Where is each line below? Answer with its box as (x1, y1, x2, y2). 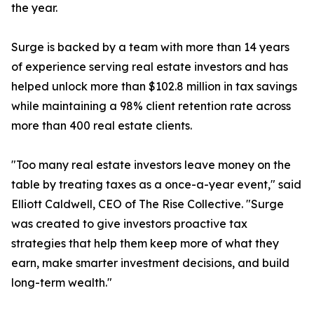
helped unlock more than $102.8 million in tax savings (11, 79, 297, 94)
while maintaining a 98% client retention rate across (11, 99, 291, 114)
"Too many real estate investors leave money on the (11, 158, 291, 172)
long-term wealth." (11, 275, 112, 290)
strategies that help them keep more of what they (11, 236, 279, 251)
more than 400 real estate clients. (11, 118, 192, 133)
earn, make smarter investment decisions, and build (11, 256, 289, 271)
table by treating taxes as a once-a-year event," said (11, 177, 301, 192)
